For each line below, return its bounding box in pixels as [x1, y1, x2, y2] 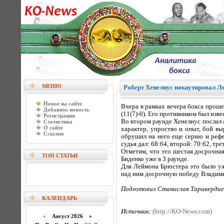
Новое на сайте [43, 100, 82, 106]
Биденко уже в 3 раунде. [121, 155, 188, 162]
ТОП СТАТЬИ [42, 152, 78, 158]
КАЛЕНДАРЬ [42, 195, 77, 201]
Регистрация [43, 112, 75, 118]
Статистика [43, 118, 72, 124]
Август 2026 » [46, 213, 92, 219]
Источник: [121, 208, 152, 215]
